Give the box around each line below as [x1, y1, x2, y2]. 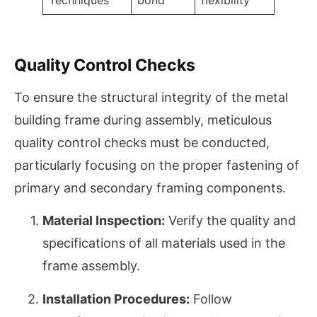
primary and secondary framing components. [14, 180, 286, 195]
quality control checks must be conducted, [14, 134, 270, 150]
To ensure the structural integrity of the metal [14, 89, 288, 105]
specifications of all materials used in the [42, 236, 285, 251]
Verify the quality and [165, 213, 296, 229]
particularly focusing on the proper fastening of [14, 157, 299, 173]
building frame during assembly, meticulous [14, 112, 272, 127]
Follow [190, 291, 232, 306]
